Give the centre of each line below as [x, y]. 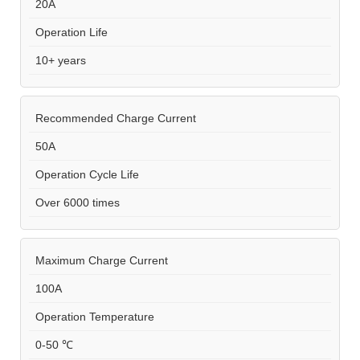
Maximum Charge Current [98, 260]
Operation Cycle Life [84, 174]
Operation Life [68, 32]
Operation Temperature [92, 316]
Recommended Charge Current [112, 118]
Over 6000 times [74, 202]
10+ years [57, 60]
